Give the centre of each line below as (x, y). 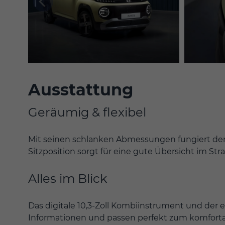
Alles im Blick (68, 178)
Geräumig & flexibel (87, 112)
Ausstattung (81, 89)
